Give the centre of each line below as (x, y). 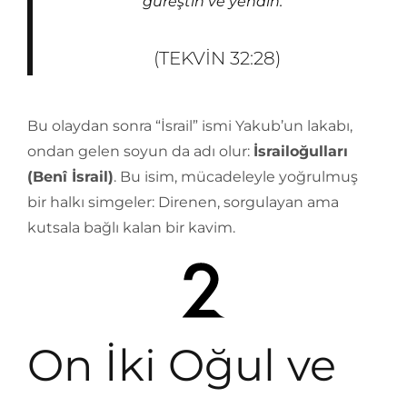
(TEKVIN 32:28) (217, 58)
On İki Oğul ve (182, 365)
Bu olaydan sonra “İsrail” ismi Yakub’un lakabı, (190, 126)
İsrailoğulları (301, 151)
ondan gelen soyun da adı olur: (140, 151)
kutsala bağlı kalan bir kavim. (131, 228)
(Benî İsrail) (70, 177)
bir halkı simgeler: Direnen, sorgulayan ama (183, 202)
